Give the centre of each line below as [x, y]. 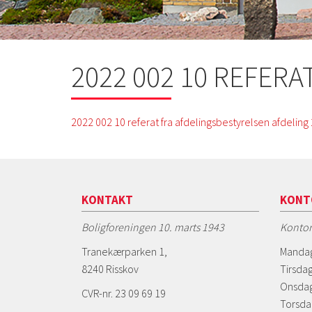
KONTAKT [107, 200]
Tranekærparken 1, [124, 251]
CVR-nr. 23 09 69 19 [124, 293]
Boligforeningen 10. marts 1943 [153, 227]
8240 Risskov [110, 268]
